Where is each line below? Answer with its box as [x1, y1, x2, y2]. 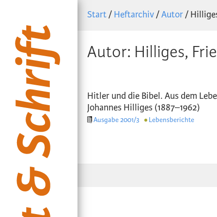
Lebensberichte [149, 115, 194, 124]
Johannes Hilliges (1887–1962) [87, 102, 200, 114]
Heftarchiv [114, 9, 154, 21]
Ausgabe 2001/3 [93, 115, 139, 124]
